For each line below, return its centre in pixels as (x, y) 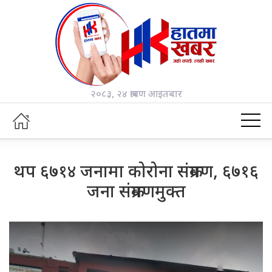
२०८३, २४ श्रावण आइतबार (136, 95)
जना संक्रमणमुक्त (136, 193)
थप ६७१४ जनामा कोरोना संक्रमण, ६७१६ (136, 173)
